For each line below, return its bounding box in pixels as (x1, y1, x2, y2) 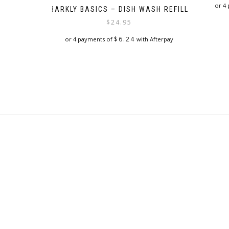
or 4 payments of (65, 35, 114, 43)
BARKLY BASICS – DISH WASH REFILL (50, 5, 189, 14)
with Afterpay (135, 35, 174, 43)
